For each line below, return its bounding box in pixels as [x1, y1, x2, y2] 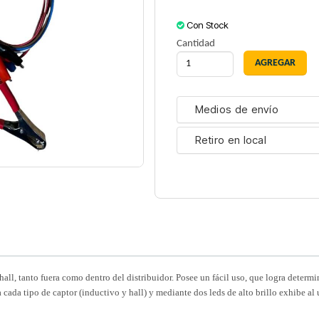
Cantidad [176, 38, 215, 50]
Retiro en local [194, 133, 266, 147]
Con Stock [186, 19, 229, 31]
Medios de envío [194, 103, 278, 117]
